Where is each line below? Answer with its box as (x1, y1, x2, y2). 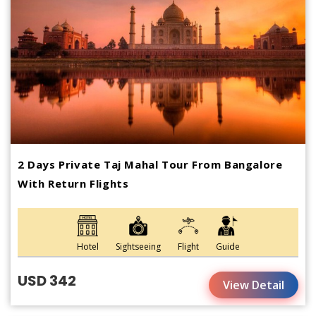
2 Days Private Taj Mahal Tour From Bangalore (18, 157, 283, 171)
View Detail (223, 276, 284, 293)
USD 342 (18, 270, 76, 291)
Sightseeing (115, 240, 161, 253)
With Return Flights (18, 176, 129, 190)
